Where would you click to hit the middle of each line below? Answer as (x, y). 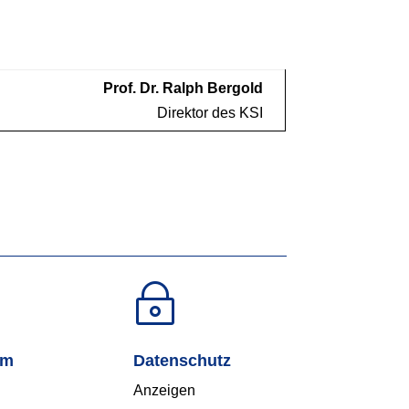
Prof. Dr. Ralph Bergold (184, 88)
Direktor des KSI (210, 112)
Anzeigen (164, 390)
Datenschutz (182, 360)
